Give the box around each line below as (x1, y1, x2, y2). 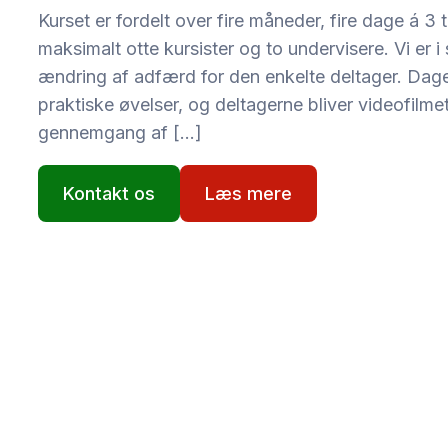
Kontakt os (63, 183, 155, 205)
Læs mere (205, 183, 292, 205)
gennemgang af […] (38, 122, 202, 144)
